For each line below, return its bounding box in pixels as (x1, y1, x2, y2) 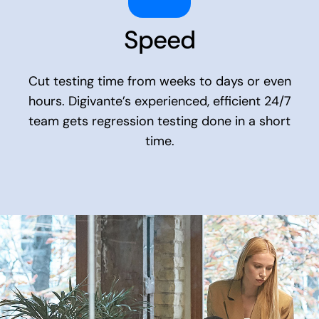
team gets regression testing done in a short (28, 113, 291, 130)
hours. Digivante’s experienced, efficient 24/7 (28, 93, 291, 110)
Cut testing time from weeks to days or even (28, 73, 291, 90)
